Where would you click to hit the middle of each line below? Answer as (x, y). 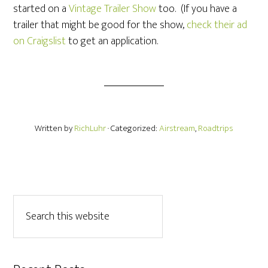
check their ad (217, 25)
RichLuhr (90, 128)
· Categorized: (133, 128)
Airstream (177, 128)
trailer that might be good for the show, (100, 25)
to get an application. (112, 41)
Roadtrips (216, 128)
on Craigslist (40, 41)
